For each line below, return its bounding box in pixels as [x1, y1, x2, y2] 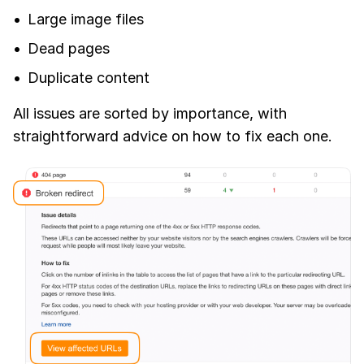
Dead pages [28, 39, 110, 57]
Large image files [28, 10, 144, 28]
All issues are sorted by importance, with [13, 104, 287, 122]
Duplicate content [28, 68, 149, 86]
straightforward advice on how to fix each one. [13, 127, 332, 145]
